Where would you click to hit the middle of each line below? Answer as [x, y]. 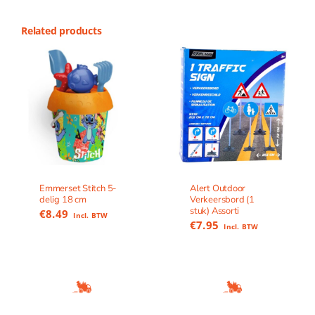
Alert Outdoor [218, 189]
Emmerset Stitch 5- [78, 189]
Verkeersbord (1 [222, 200]
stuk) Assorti [215, 211]
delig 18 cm [63, 200]
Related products [61, 31]
